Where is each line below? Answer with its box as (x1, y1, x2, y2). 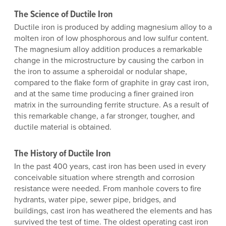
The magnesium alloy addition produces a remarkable (14, 43, 202, 55)
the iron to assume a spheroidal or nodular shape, (14, 66, 187, 78)
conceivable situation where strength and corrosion (14, 171, 195, 183)
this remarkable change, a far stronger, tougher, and (14, 110, 195, 122)
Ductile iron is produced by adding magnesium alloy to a (14, 21, 212, 33)
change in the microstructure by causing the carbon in (14, 54, 204, 67)
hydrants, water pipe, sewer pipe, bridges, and (14, 193, 176, 205)
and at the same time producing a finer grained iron (14, 88, 194, 100)
